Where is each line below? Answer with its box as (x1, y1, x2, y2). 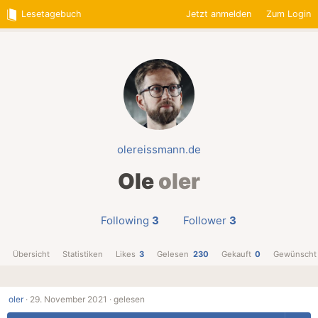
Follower (182, 214, 226, 228)
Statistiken (62, 249, 103, 260)
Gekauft (221, 249, 251, 260)
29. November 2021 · (30, 294, 111, 305)
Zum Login (265, 8, 311, 19)
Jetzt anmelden (186, 8, 252, 19)
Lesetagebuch (21, 8, 82, 19)
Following (100, 214, 149, 228)
